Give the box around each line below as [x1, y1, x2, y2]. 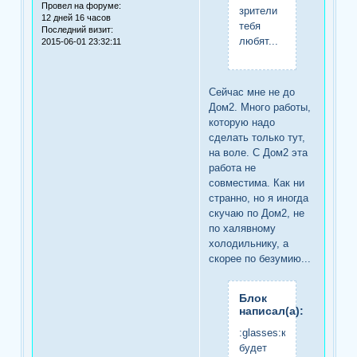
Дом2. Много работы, [209, 101, 312, 114]
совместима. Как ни [209, 177, 305, 190]
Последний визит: [41, 25, 114, 35]
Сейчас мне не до [209, 86, 296, 99]
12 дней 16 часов [41, 13, 112, 23]
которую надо [209, 116, 276, 129]
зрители [238, 4, 277, 17]
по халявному [209, 222, 277, 235]
